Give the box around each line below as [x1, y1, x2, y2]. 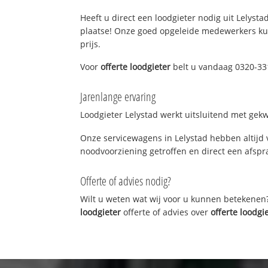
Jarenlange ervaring [80, 89, 156, 105]
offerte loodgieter [100, 61, 171, 73]
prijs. [80, 38, 101, 50]
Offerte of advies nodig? [80, 172, 172, 189]
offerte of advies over [121, 206, 211, 218]
